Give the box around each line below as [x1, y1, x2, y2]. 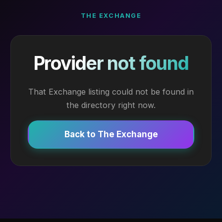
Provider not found [33, 52, 189, 75]
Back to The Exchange [64, 129, 158, 140]
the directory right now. [66, 100, 156, 110]
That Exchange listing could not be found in [28, 86, 194, 97]
